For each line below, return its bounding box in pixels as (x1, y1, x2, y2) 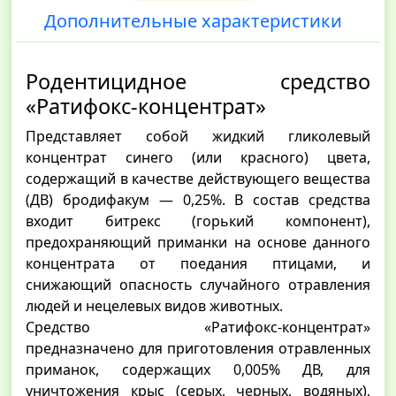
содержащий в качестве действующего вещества (26, 169, 370, 189)
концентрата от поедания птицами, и (26, 254, 370, 274)
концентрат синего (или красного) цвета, (26, 148, 370, 168)
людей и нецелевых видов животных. (26, 296, 283, 316)
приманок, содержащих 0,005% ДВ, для (26, 360, 370, 380)
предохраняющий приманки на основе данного (26, 232, 370, 253)
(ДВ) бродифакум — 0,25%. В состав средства (26, 190, 370, 210)
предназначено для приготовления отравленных (26, 339, 370, 359)
